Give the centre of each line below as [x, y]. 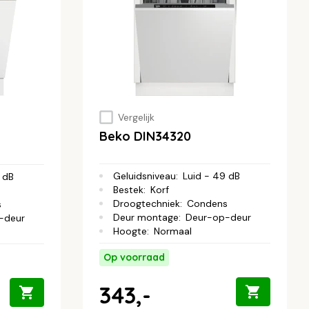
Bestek [128, 190]
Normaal [173, 231]
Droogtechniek [147, 204]
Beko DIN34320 [145, 137]
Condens [207, 204]
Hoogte [130, 231]
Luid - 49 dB [211, 176]
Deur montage [146, 218]
